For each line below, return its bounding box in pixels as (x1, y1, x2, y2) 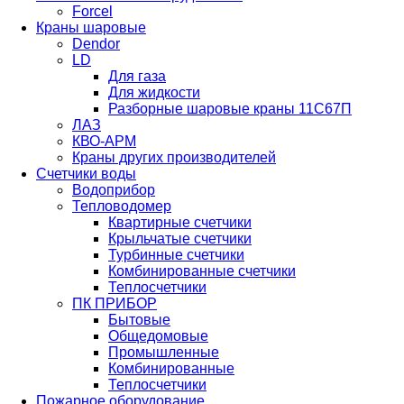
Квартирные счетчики (108, 215, 252, 230)
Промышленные (108, 344, 219, 360)
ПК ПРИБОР (72, 296, 157, 311)
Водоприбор (72, 182, 155, 197)
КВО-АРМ (72, 133, 136, 149)
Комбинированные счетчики (108, 263, 296, 279)
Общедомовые (108, 328, 208, 344)
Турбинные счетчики (108, 247, 244, 262)
